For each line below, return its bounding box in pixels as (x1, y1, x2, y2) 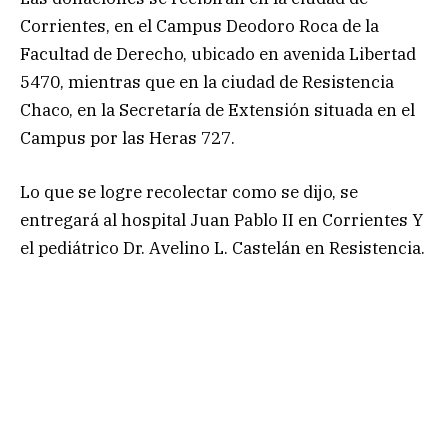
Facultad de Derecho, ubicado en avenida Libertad (20, 43, 416, 66)
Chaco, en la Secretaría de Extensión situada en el (20, 99, 415, 122)
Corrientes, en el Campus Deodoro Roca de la (20, 15, 379, 38)
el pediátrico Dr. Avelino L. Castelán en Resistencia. (20, 237, 425, 260)
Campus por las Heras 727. (20, 127, 247, 150)
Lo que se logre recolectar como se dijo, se (20, 181, 358, 204)
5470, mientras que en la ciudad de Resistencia (20, 71, 394, 94)
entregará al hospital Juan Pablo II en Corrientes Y (20, 209, 423, 232)
